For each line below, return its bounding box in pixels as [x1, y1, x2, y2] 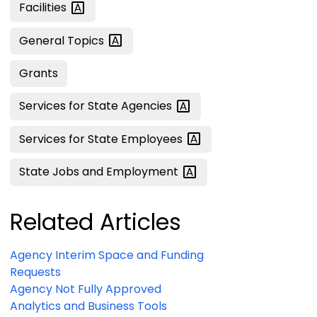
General [19, 32, 67, 49]
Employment [106, 163, 181, 180]
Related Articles [10, 206, 181, 238]
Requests [10, 264, 61, 281]
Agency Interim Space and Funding [10, 247, 204, 264]
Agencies [121, 98, 175, 115]
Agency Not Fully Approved [10, 281, 161, 298]
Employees [121, 130, 185, 147]
